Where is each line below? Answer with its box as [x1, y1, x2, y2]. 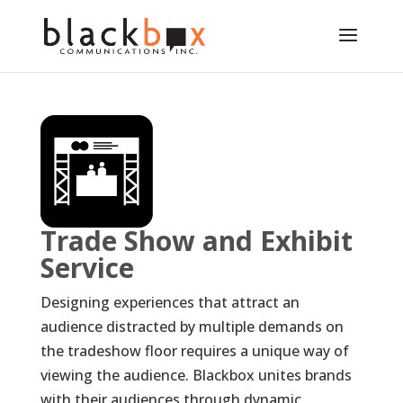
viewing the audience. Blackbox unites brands [40, 364, 352, 385]
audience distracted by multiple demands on [40, 316, 344, 336]
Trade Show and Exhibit [40, 221, 353, 259]
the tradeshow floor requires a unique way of [40, 340, 349, 361]
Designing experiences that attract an [40, 291, 300, 312]
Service [40, 248, 134, 286]
